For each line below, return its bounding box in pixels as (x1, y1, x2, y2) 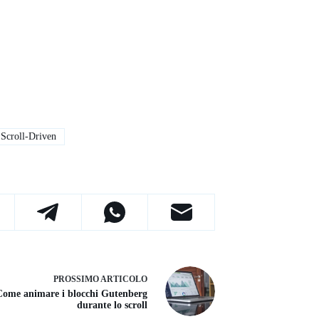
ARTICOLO (100, 273, 147, 284)
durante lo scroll (77, 299, 147, 310)
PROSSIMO (53, 273, 100, 284)
